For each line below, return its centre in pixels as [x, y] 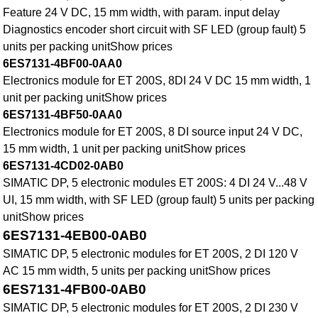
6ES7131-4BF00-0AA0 [63, 64]
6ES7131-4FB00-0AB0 [75, 290]
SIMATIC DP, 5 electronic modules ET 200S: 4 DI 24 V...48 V [155, 183]
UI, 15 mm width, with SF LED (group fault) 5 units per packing [159, 200]
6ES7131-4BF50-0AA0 [63, 115]
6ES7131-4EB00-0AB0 [75, 236]
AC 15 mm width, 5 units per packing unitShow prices [137, 271]
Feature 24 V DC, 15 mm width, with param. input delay [142, 13]
